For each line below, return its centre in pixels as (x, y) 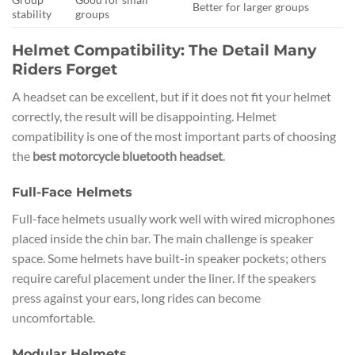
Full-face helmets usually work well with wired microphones (174, 218)
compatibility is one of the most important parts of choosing (174, 136)
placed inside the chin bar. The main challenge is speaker (162, 238)
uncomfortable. (53, 317)
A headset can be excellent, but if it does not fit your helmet (172, 96)
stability (32, 14)
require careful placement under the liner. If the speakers (164, 277)
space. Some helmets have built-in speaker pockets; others (169, 258)
